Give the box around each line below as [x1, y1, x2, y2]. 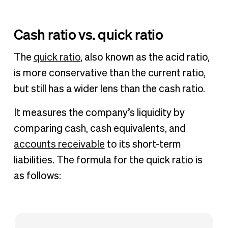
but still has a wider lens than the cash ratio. [13, 83, 207, 94]
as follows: [13, 170, 63, 181]
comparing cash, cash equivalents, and [13, 123, 186, 134]
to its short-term [104, 139, 181, 150]
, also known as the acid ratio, [80, 52, 210, 63]
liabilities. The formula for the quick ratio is [13, 155, 203, 165]
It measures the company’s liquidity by [13, 107, 185, 118]
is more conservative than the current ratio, [13, 68, 206, 78]
